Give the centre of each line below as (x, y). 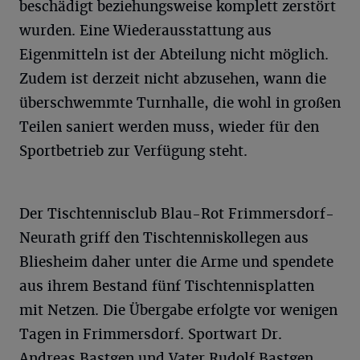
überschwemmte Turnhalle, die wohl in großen (180, 103)
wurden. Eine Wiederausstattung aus (145, 31)
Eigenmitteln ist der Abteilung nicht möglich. (174, 55)
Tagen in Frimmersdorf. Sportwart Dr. (151, 334)
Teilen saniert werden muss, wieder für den (169, 127)
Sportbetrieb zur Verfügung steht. (133, 151)
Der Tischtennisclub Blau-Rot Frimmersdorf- (177, 214)
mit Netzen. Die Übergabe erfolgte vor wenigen (178, 310)
